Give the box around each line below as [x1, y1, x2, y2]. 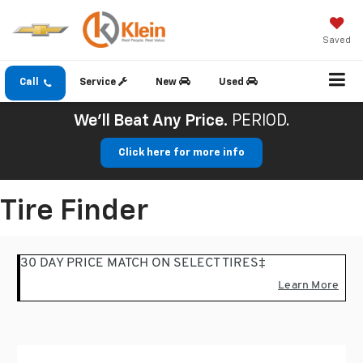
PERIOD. [231, 113, 290, 130]
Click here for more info [118, 147, 245, 158]
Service [79, 78, 118, 88]
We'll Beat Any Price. [73, 113, 228, 130]
